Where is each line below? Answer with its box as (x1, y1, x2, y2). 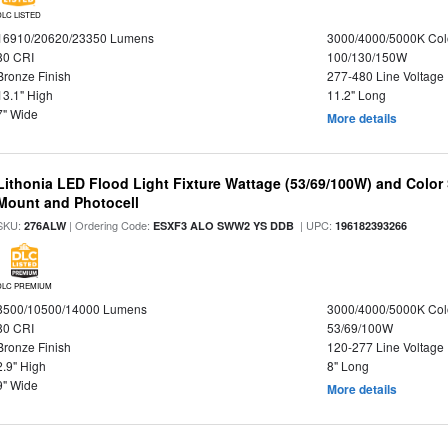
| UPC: (294, 217, 336, 233)
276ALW (24, 218, 67, 233)
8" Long (326, 357, 369, 374)
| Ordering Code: (66, 217, 154, 233)
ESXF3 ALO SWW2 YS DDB (153, 218, 295, 233)
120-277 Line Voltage (326, 338, 444, 355)
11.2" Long (326, 86, 386, 103)
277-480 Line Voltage (326, 67, 444, 84)
